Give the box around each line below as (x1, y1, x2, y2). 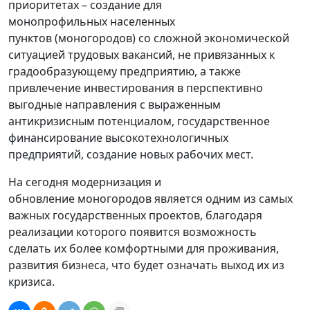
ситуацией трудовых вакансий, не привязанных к (8, 46, 275, 62)
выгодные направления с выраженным (8, 96, 221, 112)
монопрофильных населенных (8, 13, 175, 29)
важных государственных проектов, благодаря (8, 207, 262, 223)
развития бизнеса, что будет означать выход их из (8, 257, 284, 273)
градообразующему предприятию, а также (8, 63, 241, 79)
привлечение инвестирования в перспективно (8, 80, 263, 95)
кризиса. (8, 273, 55, 289)
